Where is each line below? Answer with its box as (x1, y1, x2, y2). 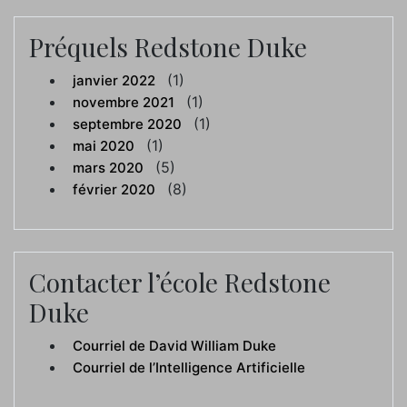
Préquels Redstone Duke (29, 29, 307, 64)
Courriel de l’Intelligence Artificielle (73, 358, 305, 376)
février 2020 (73, 180, 155, 198)
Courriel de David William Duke (73, 336, 276, 354)
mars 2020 (73, 158, 144, 176)
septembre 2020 (73, 114, 182, 133)
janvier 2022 (73, 71, 155, 89)
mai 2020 (73, 136, 134, 154)
